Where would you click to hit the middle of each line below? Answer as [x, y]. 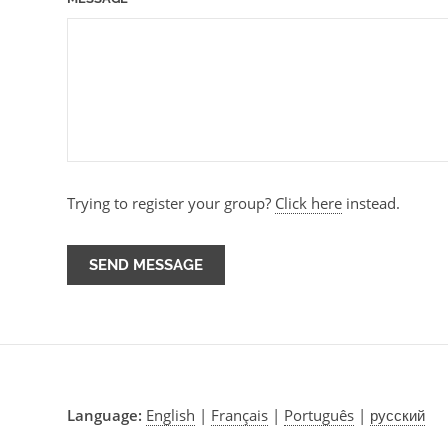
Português [319, 415]
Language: [105, 415]
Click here [309, 203]
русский [398, 415]
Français [240, 415]
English [171, 415]
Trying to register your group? [171, 203]
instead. [371, 203]
